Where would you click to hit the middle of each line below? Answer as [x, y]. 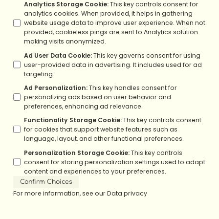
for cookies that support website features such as [101, 130]
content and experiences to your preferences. [95, 171]
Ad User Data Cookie [57, 55]
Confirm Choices [46, 182]
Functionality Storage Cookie [72, 120]
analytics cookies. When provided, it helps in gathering [109, 14]
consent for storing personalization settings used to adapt [115, 162]
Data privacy [127, 194]
